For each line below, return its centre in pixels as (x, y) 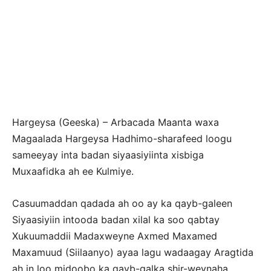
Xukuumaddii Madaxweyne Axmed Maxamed (115, 236)
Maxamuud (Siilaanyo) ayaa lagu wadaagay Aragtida (133, 252)
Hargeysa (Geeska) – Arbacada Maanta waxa (116, 122)
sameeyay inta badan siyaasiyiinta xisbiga (108, 155)
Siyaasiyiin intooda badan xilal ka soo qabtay (116, 220)
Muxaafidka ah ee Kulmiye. (73, 171)
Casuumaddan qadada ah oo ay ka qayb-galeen (122, 203)
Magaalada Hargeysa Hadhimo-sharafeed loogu (122, 139)
